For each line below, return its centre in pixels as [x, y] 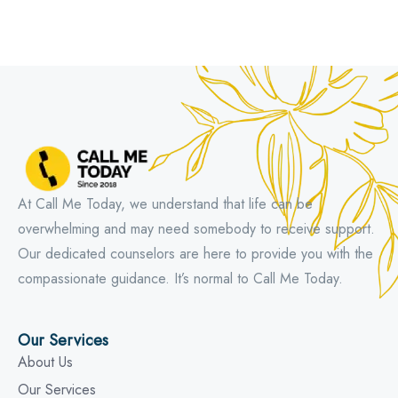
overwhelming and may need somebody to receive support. [196, 228]
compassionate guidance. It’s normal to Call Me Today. [180, 278]
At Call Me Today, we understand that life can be [165, 203]
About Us [45, 362]
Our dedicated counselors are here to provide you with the [195, 253]
